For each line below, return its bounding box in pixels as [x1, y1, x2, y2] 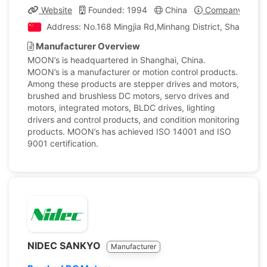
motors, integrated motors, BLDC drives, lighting [27, 103, 215, 113]
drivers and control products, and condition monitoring [27, 114, 240, 125]
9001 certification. [27, 138, 98, 148]
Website [39, 5, 72, 15]
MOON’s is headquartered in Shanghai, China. [27, 55, 206, 65]
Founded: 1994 [86, 5, 147, 15]
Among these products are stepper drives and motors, [27, 79, 239, 89]
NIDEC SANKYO [27, 240, 103, 252]
